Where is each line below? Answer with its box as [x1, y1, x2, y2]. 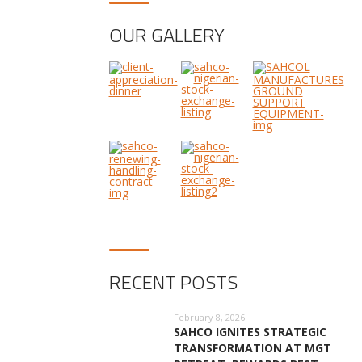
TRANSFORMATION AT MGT [173, 340, 331, 356]
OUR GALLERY [108, 20, 225, 50]
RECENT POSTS [108, 267, 238, 297]
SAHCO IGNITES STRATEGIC [173, 324, 326, 340]
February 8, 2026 [173, 311, 245, 324]
